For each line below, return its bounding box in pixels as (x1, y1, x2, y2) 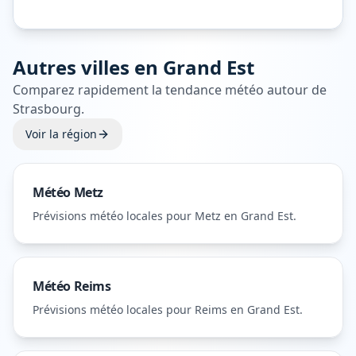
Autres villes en (13, 54, 163, 80)
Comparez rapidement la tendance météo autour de (13, 81, 327, 99)
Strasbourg (13, 100, 81, 118)
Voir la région (25, 126, 97, 141)
